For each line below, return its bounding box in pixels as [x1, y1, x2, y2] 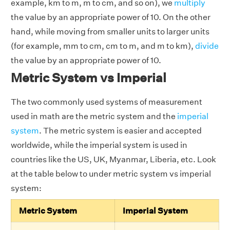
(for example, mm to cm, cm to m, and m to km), [11, 41, 195, 51]
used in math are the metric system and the [11, 111, 177, 122]
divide [195, 41, 219, 51]
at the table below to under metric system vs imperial [11, 169, 211, 179]
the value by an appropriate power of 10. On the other [11, 12, 210, 23]
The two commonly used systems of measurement [11, 97, 202, 107]
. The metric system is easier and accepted [39, 126, 202, 136]
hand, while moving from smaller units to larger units [11, 27, 209, 37]
